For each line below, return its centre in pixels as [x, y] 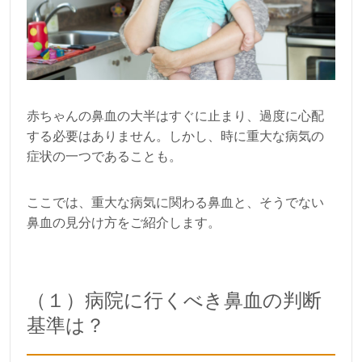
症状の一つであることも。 [104, 157]
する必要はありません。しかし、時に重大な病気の [175, 137]
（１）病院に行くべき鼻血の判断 [174, 301]
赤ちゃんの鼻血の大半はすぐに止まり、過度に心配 [175, 116]
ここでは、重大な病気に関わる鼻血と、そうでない [175, 203]
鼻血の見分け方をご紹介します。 [124, 223]
